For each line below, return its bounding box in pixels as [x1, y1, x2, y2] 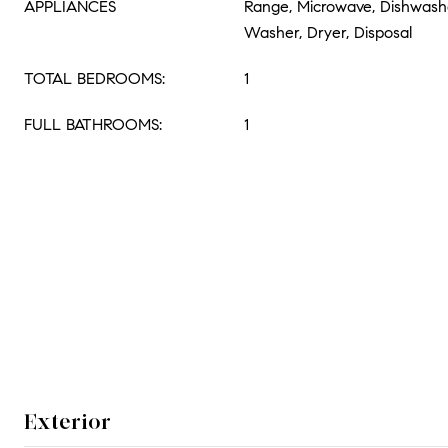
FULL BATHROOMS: [24, 115, 162, 134]
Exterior [24, 408, 111, 435]
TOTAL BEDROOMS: [24, 69, 165, 88]
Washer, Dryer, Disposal [244, 23, 412, 42]
